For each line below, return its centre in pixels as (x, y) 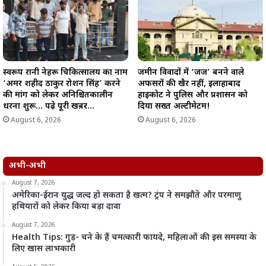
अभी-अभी (27, 166)
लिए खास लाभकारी (44, 249)
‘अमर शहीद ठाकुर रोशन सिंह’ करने (62, 84)
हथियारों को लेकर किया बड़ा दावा (66, 207)
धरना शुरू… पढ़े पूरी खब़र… (49, 107)
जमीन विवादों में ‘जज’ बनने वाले (191, 73)
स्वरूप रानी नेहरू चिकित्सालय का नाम (65, 73)
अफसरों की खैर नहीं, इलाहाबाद (189, 84)
